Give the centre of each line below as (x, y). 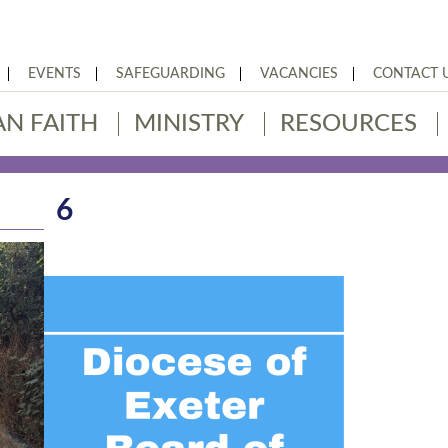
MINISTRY (189, 124)
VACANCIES (299, 74)
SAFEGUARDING (170, 74)
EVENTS (54, 74)
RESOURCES (348, 124)
